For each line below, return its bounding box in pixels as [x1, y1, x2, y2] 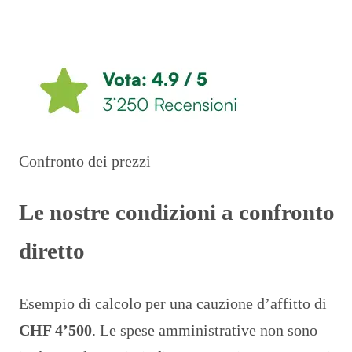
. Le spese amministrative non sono [92, 321, 317, 339]
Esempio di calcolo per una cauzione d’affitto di [19, 294, 327, 312]
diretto [19, 238, 85, 264]
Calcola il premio [38, 20, 128, 34]
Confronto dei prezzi [19, 152, 151, 170]
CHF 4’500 [19, 321, 92, 339]
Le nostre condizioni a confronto [19, 200, 335, 225]
